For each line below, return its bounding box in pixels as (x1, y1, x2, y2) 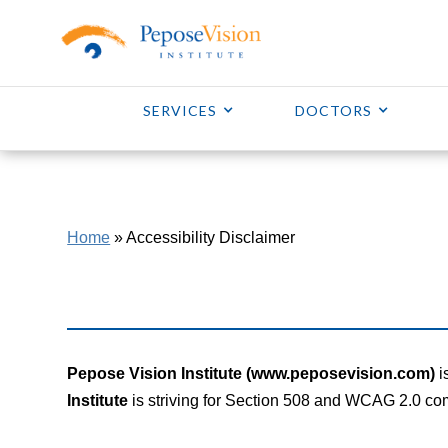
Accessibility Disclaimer (126, 229, 296, 246)
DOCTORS (294, 102, 372, 119)
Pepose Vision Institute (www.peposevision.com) (67, 365, 436, 382)
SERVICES (142, 102, 217, 119)
